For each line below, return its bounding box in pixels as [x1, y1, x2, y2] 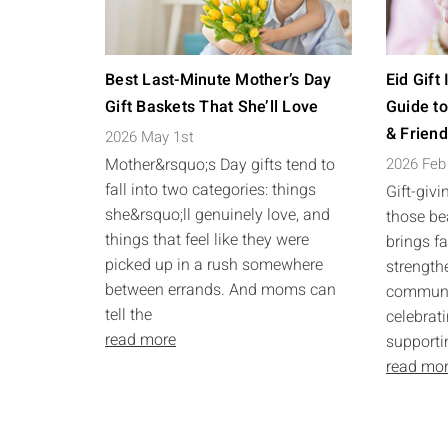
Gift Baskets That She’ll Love [105, 95, 319, 119]
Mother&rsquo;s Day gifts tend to [105, 153, 335, 177]
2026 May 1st [105, 126, 194, 148]
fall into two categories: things [105, 178, 316, 202]
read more [105, 328, 176, 352]
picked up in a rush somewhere [105, 253, 323, 277]
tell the [105, 303, 152, 327]
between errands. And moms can [105, 278, 336, 302]
